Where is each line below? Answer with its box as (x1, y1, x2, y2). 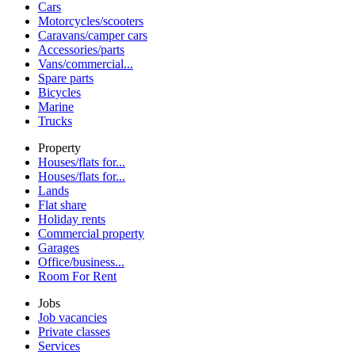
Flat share (38, 197, 86, 212)
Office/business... (38, 254, 124, 269)
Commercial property (38, 226, 144, 240)
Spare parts (38, 71, 94, 85)
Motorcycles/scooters (38, 13, 143, 28)
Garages (38, 240, 79, 254)
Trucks (38, 113, 72, 128)
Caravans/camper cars (38, 28, 147, 42)
